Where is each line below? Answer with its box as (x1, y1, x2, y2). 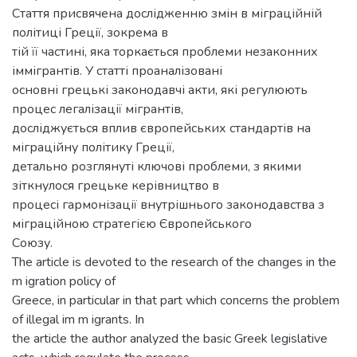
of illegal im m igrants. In (12, 310, 144, 328)
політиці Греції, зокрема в (12, 23, 168, 41)
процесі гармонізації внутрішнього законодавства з (12, 195, 324, 214)
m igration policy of (12, 272, 116, 290)
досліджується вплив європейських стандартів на (12, 119, 311, 137)
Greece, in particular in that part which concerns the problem (12, 291, 339, 309)
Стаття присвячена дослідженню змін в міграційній (12, 4, 322, 22)
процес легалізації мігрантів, (12, 100, 183, 118)
